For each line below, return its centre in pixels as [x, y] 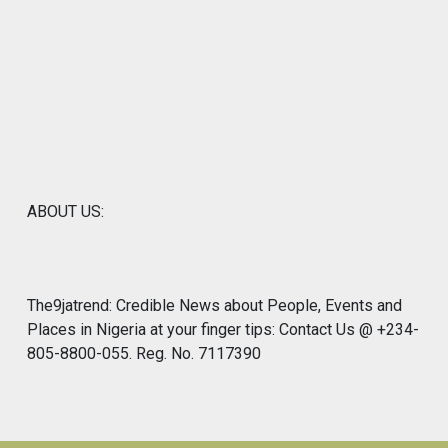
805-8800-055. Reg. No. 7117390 [144, 354]
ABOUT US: [65, 212]
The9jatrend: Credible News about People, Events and [214, 306]
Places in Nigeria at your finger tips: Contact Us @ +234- [223, 330]
